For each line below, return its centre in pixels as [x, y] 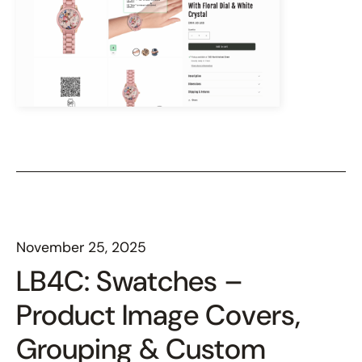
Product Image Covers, [158, 316]
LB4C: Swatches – [130, 282]
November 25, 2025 [81, 248]
